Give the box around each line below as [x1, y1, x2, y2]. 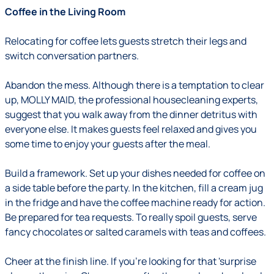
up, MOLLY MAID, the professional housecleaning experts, [5, 93, 258, 106]
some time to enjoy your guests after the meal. [5, 137, 210, 150]
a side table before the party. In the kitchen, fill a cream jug [5, 181, 263, 194]
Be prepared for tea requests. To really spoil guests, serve [5, 210, 257, 224]
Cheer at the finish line [5, 254, 106, 268]
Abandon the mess [5, 78, 88, 92]
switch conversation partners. [5, 49, 139, 62]
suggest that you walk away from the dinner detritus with [5, 108, 257, 121]
